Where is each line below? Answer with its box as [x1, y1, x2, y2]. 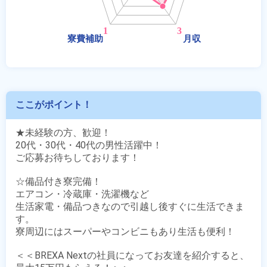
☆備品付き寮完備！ [15, 176, 101, 187]
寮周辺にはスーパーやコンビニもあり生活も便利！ [15, 226, 235, 237]
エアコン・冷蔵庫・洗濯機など [15, 188, 149, 200]
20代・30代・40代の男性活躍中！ [15, 139, 162, 151]
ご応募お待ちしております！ [15, 152, 139, 163]
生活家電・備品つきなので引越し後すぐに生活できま [15, 201, 244, 212]
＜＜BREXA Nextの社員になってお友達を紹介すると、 [15, 250, 249, 261]
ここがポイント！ [15, 99, 92, 110]
